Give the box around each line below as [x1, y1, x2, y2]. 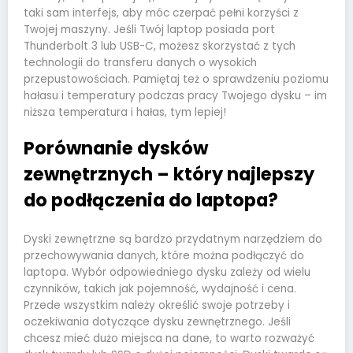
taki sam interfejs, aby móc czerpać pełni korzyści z [24, 5, 299, 20]
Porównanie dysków [24, 135, 208, 161]
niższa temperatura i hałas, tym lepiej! [24, 104, 226, 120]
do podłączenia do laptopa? [24, 187, 278, 213]
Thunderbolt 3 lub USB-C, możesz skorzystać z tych [24, 38, 295, 54]
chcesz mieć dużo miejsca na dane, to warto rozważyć [24, 331, 314, 347]
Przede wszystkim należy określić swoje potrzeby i [24, 298, 290, 314]
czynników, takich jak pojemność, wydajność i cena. [24, 281, 296, 297]
